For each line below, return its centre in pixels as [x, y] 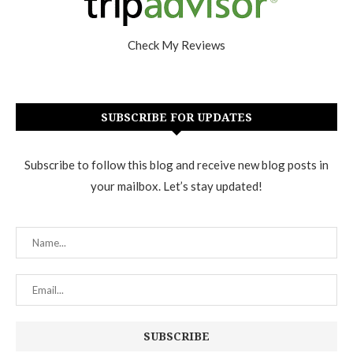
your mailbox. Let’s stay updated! [176, 186]
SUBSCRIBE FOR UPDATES [176, 117]
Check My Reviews [176, 45]
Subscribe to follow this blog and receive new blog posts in [176, 165]
